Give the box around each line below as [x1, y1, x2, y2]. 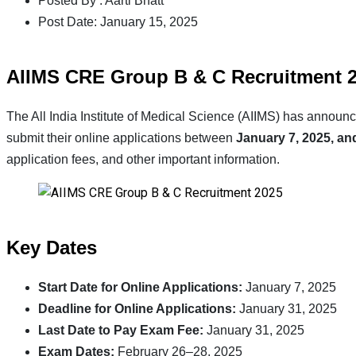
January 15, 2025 [97, 14, 198, 29]
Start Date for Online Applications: [38, 281, 242, 295]
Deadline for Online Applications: [38, 302, 236, 316]
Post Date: [38, 14, 97, 29]
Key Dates [6, 237, 97, 259]
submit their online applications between [6, 131, 236, 145]
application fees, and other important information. [6, 153, 280, 167]
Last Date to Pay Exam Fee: [38, 323, 203, 338]
